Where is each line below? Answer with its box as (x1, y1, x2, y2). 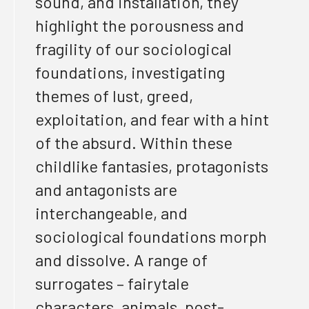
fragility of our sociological (35, 39, 232, 59)
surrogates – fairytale (35, 273, 189, 293)
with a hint (190, 109, 269, 129)
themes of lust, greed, (35, 86, 193, 106)
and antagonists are (35, 179, 177, 199)
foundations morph (124, 226, 267, 246)
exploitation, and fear (35, 109, 190, 129)
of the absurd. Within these (35, 132, 232, 152)
